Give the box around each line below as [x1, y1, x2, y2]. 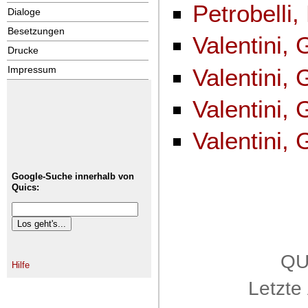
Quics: [12, 181, 39, 192]
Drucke [8, 45, 38, 56]
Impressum [8, 64, 56, 75]
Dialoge [8, 6, 41, 17]
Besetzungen [8, 25, 65, 36]
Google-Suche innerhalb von [12, 170, 134, 181]
